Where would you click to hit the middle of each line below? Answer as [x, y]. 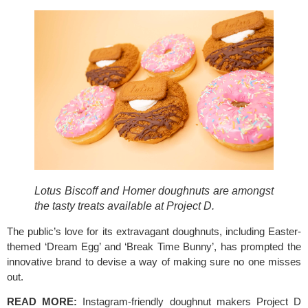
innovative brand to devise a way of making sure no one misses [154, 261]
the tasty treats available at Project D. [126, 206]
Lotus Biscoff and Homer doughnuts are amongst [154, 190]
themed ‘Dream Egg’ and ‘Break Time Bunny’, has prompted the [154, 246]
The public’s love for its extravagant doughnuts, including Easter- [154, 231]
